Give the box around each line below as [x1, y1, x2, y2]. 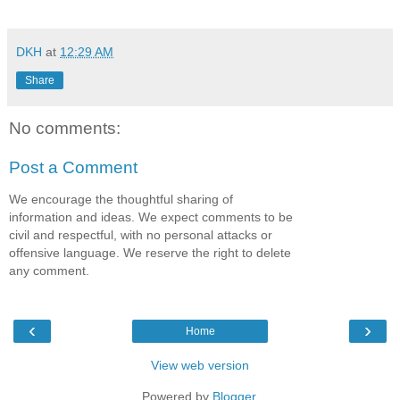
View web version [151, 357, 249, 372]
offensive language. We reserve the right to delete [9, 246, 291, 261]
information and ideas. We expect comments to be [9, 210, 293, 225]
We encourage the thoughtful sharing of [9, 192, 233, 207]
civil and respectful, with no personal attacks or [9, 228, 272, 243]
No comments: [9, 119, 121, 138]
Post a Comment [9, 157, 137, 177]
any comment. [9, 263, 89, 279]
